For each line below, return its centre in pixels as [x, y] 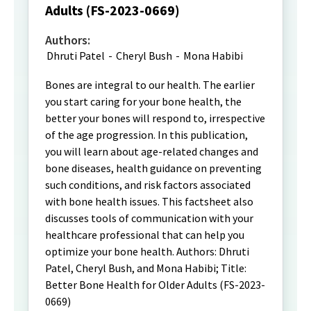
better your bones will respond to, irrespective [155, 118]
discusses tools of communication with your [149, 218]
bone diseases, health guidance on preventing [153, 168]
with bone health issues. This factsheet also [149, 201]
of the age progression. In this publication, [146, 135]
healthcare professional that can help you [145, 235]
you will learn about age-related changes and [152, 151]
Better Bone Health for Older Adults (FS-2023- [155, 285]
